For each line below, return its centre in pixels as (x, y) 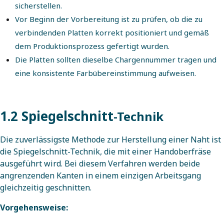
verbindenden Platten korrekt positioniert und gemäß (112, 33)
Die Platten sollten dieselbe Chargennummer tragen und (116, 60)
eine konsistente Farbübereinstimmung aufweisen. (105, 73)
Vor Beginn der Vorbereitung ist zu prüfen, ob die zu (109, 19)
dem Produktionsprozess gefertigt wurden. (92, 46)
